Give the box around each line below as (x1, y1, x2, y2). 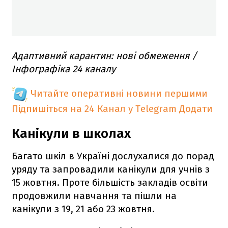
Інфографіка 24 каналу (12, 63, 116, 75)
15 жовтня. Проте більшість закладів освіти (12, 177, 208, 189)
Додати (179, 103, 213, 115)
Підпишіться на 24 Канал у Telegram (12, 103, 177, 115)
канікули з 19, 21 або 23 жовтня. (12, 203, 155, 215)
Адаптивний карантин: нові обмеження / (12, 50, 197, 62)
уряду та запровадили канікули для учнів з (12, 163, 210, 176)
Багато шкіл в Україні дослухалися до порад (12, 150, 214, 162)
